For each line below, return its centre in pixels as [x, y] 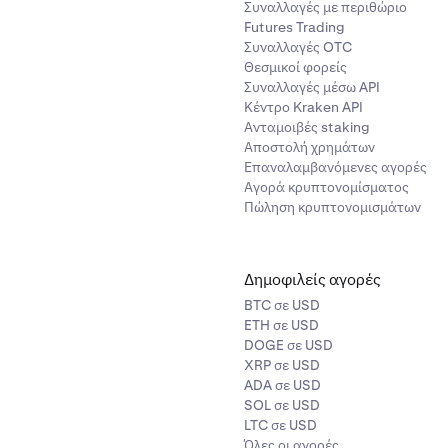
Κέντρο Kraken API [303, 107]
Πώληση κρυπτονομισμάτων [332, 207]
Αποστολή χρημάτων [309, 147]
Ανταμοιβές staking [307, 127]
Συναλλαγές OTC [298, 47]
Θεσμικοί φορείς [295, 67]
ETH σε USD [281, 325]
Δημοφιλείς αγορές [312, 279]
